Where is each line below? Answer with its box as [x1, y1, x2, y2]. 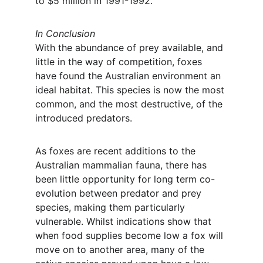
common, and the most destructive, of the [35, 98, 225, 110]
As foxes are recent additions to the [35, 145, 198, 157]
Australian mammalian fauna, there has [35, 159, 210, 171]
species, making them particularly [35, 201, 188, 213]
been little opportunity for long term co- [35, 173, 215, 185]
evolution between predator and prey [35, 187, 204, 199]
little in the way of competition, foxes [35, 56, 205, 68]
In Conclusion [35, 28, 95, 39]
